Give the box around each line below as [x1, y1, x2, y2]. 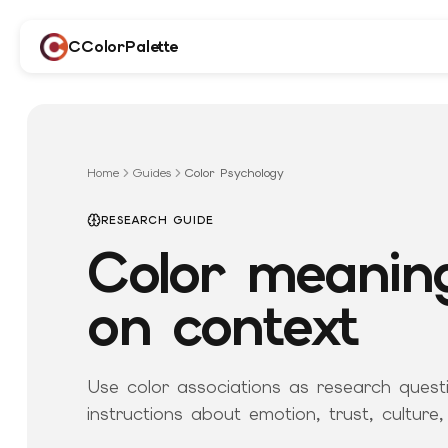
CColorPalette [68, 35, 178, 57]
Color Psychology [185, 165, 285, 182]
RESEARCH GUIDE [101, 213, 214, 228]
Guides [133, 165, 172, 182]
